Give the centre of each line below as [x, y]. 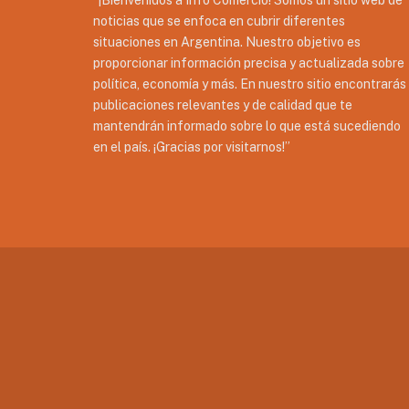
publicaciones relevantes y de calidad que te [223, 105]
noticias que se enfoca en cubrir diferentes [219, 21]
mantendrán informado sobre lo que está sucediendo [247, 126]
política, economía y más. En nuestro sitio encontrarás [250, 84]
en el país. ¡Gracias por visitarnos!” [192, 147]
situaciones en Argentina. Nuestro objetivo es [227, 42]
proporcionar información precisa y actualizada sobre [249, 63]
